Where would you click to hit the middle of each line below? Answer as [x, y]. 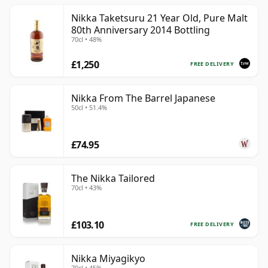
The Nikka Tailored [113, 179]
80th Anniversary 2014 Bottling [141, 30]
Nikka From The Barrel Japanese [143, 98]
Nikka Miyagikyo [108, 259]
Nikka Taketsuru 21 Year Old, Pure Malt [159, 18]
